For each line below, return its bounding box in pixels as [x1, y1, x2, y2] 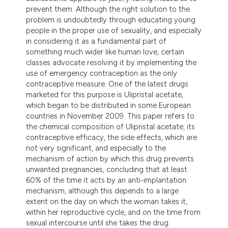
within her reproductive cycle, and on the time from [26, 207, 201, 217]
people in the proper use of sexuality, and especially [26, 25, 202, 35]
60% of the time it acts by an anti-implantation [26, 175, 187, 185]
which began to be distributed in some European [26, 100, 191, 110]
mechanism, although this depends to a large [26, 186, 179, 195]
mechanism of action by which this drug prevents [26, 154, 194, 163]
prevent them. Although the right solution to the [26, 4, 190, 14]
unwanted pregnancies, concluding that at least [26, 164, 188, 174]
